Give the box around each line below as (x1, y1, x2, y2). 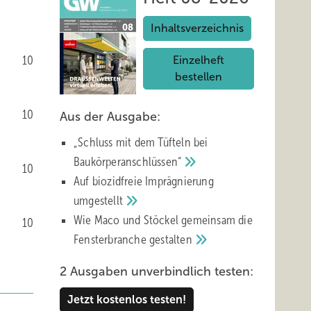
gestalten (149, 233, 195, 246)
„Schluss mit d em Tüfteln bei (74, 135, 208, 149)
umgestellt (74, 194, 126, 208)
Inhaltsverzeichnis (151, 22, 244, 34)
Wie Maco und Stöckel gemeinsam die (74, 213, 253, 227)
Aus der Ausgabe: (60, 110, 160, 124)
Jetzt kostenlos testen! (67, 294, 186, 305)
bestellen (175, 71, 222, 83)
